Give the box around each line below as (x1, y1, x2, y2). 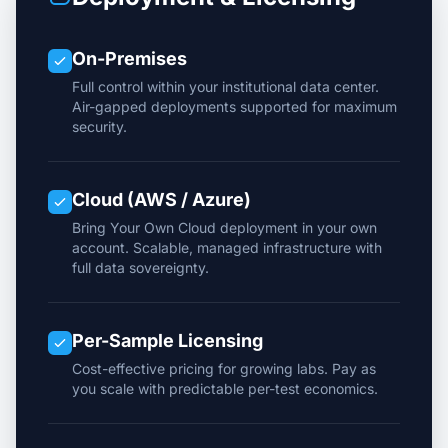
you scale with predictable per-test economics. (72, 380, 378, 397)
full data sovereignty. (72, 259, 209, 276)
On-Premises (72, 48, 187, 69)
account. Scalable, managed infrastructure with (72, 239, 382, 256)
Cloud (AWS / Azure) (72, 189, 251, 210)
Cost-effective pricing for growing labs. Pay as (72, 360, 376, 377)
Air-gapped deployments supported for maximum (72, 98, 397, 115)
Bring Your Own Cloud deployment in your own (72, 219, 377, 236)
